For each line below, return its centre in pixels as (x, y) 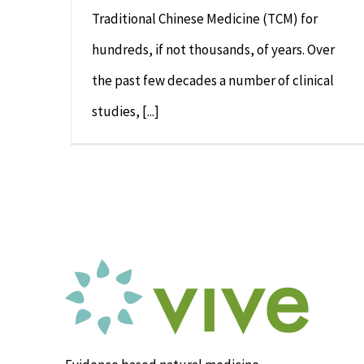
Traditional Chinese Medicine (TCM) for (205, 19)
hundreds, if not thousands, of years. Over (213, 50)
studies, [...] (126, 111)
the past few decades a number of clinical (213, 80)
